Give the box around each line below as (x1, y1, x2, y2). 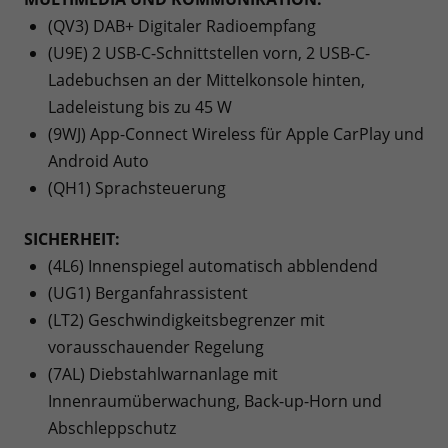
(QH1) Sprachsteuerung (48, 177, 226, 200)
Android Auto (48, 150, 149, 173)
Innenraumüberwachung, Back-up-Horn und (48, 390, 382, 413)
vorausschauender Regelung (48, 336, 264, 359)
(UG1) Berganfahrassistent (48, 282, 248, 305)
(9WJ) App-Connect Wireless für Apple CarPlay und (48, 123, 424, 146)
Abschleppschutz (48, 417, 176, 440)
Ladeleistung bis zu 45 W (48, 96, 232, 119)
